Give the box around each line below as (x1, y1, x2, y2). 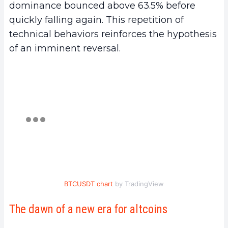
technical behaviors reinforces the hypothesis (9, 28, 217, 40)
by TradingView (113, 180, 164, 188)
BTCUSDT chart (64, 180, 113, 188)
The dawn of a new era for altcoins (9, 203, 167, 217)
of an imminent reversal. (9, 43, 121, 54)
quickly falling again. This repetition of (9, 14, 184, 26)
